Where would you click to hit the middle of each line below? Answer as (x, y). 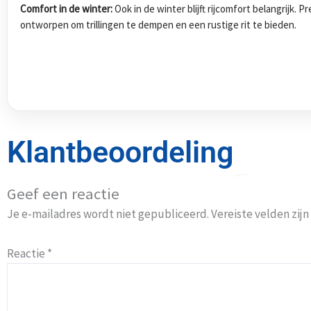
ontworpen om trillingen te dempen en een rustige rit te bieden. (158, 24)
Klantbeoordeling (120, 152)
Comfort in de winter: (66, 8)
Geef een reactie (63, 193)
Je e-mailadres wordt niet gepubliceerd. (108, 213)
